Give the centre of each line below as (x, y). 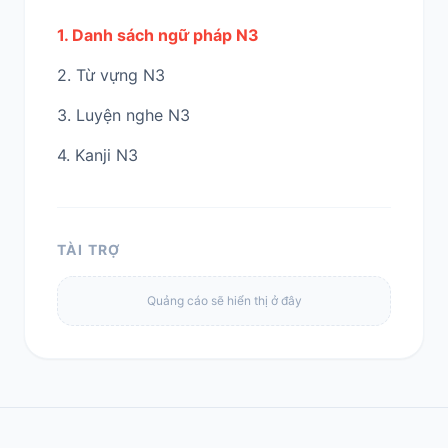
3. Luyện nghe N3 (123, 115)
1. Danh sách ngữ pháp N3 (158, 35)
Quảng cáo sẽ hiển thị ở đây (224, 301)
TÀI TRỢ (89, 250)
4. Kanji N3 (97, 155)
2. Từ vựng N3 (111, 75)
